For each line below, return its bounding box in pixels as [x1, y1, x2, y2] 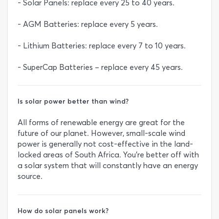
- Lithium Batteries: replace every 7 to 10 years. [18, 41, 186, 50]
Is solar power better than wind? [18, 97, 129, 106]
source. [18, 172, 43, 181]
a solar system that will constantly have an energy [18, 161, 198, 171]
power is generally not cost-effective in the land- [18, 139, 193, 149]
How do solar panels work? [18, 206, 109, 215]
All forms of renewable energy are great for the [18, 118, 185, 128]
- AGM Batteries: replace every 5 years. [18, 19, 158, 29]
